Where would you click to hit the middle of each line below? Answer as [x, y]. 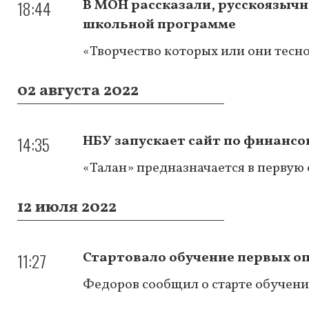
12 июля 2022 [67, 207]
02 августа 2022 [78, 91]
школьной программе [159, 24]
